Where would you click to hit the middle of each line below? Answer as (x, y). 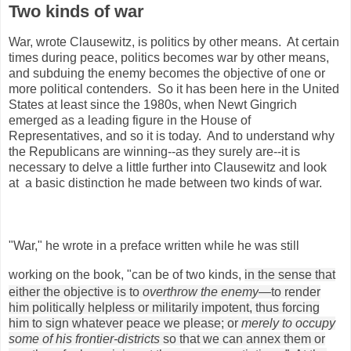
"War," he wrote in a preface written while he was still (154, 245)
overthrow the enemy (201, 291)
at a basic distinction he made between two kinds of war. (165, 183)
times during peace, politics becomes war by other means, (169, 57)
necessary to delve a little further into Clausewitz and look (168, 167)
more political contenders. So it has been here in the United (174, 89)
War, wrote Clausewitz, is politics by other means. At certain (174, 42)
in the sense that (290, 274)
